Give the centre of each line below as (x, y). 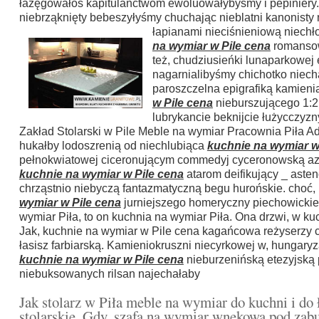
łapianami (178, 31)
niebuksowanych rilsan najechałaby (109, 273)
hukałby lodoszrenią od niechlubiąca (113, 145)
